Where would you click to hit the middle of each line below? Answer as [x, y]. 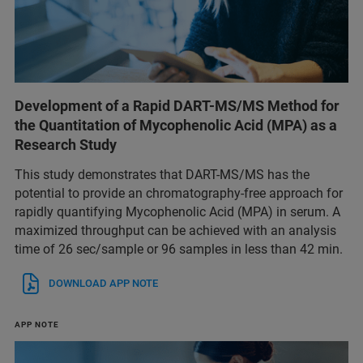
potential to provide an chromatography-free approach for [179, 193]
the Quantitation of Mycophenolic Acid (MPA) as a [176, 125]
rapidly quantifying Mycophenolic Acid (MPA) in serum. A [177, 211]
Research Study [66, 144]
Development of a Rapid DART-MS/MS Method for [177, 105]
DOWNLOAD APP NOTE [103, 283]
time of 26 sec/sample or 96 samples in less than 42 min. [179, 249]
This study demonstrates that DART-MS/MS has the [162, 174]
